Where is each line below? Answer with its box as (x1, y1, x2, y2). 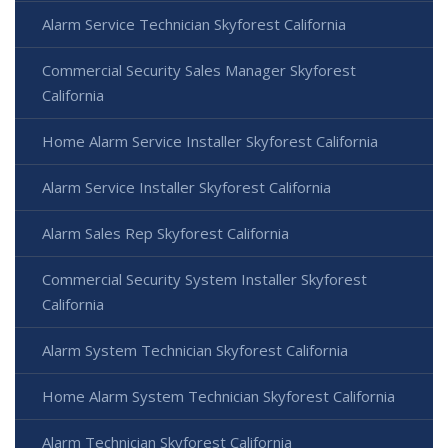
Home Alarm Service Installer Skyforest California (42, 130, 378, 151)
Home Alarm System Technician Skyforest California (42, 385, 395, 406)
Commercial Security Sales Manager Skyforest (42, 59, 356, 80)
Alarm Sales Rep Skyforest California (42, 222, 289, 243)
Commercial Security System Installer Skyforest (42, 268, 367, 289)
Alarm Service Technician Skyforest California (42, 13, 346, 34)
